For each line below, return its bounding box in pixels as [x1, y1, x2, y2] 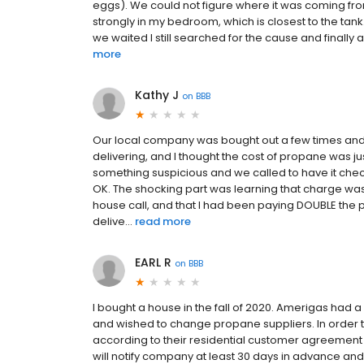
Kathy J [135, 87, 179, 104]
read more [135, 214, 191, 230]
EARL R [135, 254, 171, 271]
